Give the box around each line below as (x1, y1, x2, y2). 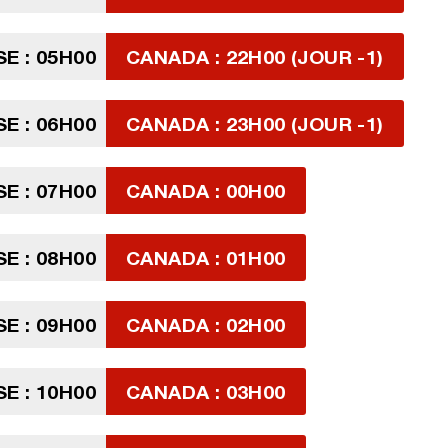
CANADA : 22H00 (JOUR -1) (126, 45, 384, 68)
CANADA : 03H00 (126, 380, 286, 403)
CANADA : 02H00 (126, 313, 286, 336)
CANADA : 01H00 (126, 246, 286, 269)
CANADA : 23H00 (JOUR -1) (126, 112, 384, 135)
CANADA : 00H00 (126, 179, 286, 202)
